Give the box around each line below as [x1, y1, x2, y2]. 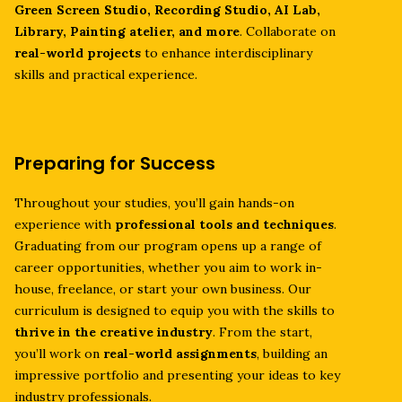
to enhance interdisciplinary [141, 45, 312, 61]
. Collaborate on [240, 23, 336, 39]
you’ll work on [14, 345, 103, 362]
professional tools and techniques [115, 216, 334, 232]
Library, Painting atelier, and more [14, 23, 240, 39]
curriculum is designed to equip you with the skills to [14, 302, 335, 319]
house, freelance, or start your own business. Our [14, 281, 311, 297]
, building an [257, 345, 328, 362]
